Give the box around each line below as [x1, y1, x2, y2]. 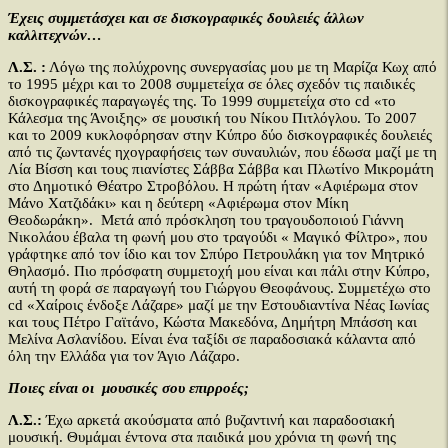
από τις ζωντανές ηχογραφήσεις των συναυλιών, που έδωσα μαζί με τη [8, 144, 437, 160]
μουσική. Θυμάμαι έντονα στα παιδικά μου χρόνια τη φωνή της [8, 429, 396, 445]
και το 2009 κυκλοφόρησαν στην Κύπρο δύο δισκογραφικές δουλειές [8, 127, 432, 143]
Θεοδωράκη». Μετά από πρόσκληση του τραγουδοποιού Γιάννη [8, 212, 404, 228]
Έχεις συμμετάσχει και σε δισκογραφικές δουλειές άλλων [8, 10, 364, 26]
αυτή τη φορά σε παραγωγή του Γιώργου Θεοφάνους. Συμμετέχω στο [8, 280, 431, 296]
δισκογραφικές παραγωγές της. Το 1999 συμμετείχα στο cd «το [8, 93, 396, 109]
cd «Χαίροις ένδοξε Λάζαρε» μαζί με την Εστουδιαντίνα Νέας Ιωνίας [8, 297, 429, 313]
